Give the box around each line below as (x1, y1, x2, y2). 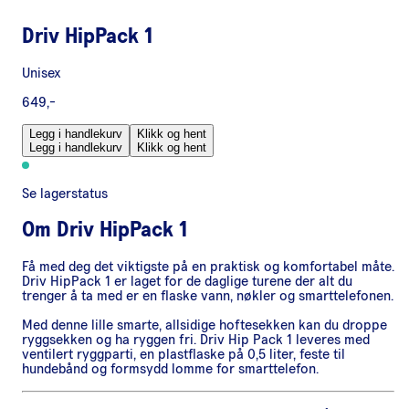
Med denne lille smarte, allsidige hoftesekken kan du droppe (22, 317, 387, 332)
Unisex (22, 66, 61, 81)
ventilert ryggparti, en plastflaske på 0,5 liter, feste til (22, 346, 345, 362)
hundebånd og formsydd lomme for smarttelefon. (22, 361, 319, 376)
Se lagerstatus (22, 186, 108, 202)
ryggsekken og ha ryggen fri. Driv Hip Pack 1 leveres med (22, 331, 370, 347)
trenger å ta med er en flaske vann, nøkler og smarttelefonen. (22, 288, 393, 303)
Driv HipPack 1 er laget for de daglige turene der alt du (22, 273, 352, 288)
